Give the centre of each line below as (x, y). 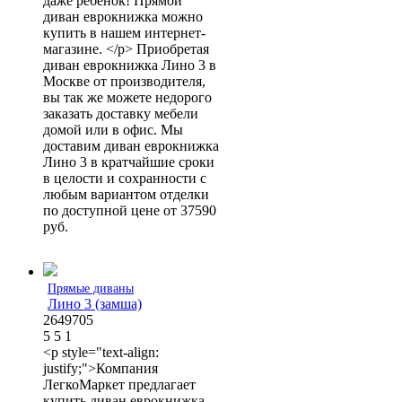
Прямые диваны (91, 288)
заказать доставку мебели (121, 113)
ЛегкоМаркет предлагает (119, 384)
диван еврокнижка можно (123, 16)
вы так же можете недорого (127, 97)
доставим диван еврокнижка (131, 145)
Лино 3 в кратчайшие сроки (129, 162)
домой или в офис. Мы (113, 129)
